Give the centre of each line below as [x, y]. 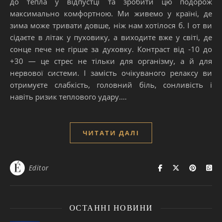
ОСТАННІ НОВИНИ [111, 208]
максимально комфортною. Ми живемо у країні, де [111, 14]
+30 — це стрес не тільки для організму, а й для [111, 61]
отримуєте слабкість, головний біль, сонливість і [111, 85]
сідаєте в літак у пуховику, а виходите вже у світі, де [111, 37]
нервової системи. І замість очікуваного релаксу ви [111, 73]
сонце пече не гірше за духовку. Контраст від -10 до [111, 49]
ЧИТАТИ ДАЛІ [111, 133]
